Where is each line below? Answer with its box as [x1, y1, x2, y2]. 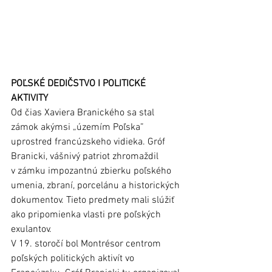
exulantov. [11, 223, 54, 236]
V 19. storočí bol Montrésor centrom [11, 238, 163, 251]
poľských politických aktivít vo [11, 253, 137, 265]
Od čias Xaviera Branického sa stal [11, 107, 157, 120]
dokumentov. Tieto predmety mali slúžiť [11, 194, 177, 207]
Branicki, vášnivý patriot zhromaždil [11, 151, 161, 163]
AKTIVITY [11, 92, 48, 105]
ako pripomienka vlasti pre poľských [11, 209, 163, 222]
